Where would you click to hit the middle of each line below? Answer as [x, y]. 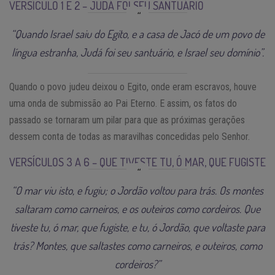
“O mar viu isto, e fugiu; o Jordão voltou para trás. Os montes [137, 190]
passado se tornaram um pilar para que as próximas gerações [127, 120]
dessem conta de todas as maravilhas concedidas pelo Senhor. [130, 136]
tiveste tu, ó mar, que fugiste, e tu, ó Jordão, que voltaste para [137, 227]
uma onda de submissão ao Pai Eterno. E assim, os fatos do [123, 103]
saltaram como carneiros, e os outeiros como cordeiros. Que [137, 208]
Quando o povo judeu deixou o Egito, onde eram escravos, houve [133, 87]
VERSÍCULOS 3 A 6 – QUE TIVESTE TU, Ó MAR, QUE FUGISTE [137, 162]
